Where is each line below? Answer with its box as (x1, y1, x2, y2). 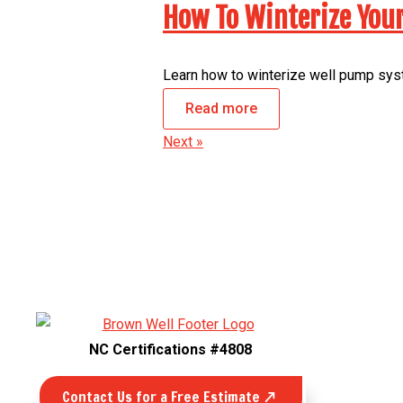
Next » (163, 133, 203, 151)
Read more (185, 100, 257, 118)
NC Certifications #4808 (89, 341, 253, 359)
